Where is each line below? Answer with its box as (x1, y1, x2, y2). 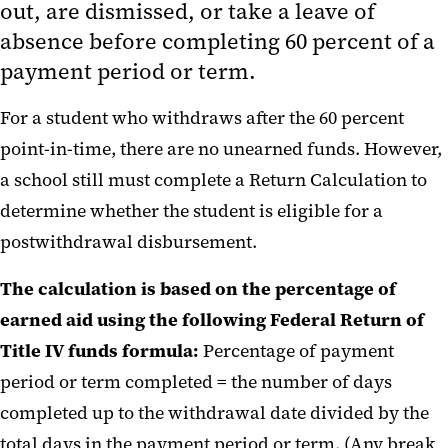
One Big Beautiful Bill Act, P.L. (44, 59, 282, 82)
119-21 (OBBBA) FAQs (44, 86, 229, 109)
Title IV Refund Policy (44, 16, 224, 39)
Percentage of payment (203, 339, 394, 363)
